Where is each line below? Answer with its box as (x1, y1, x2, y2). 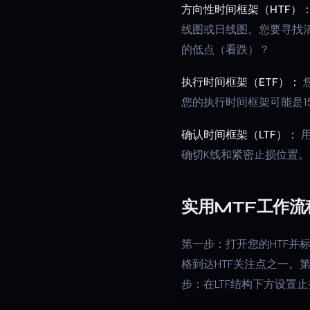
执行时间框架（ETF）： (181, 75, 300, 90)
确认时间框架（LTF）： (181, 127, 298, 143)
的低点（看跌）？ (181, 42, 270, 57)
